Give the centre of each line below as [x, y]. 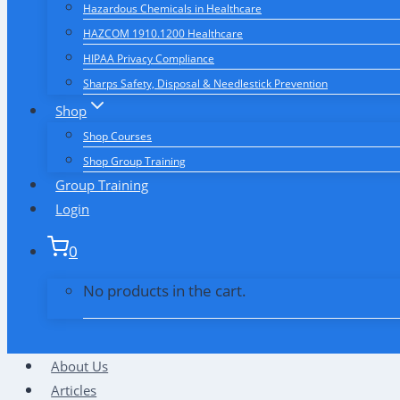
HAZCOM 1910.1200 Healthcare [163, 34]
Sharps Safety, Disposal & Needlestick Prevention [205, 84]
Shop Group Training [134, 162]
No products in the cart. [165, 291]
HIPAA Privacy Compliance [149, 59]
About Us [80, 367]
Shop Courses [117, 137]
